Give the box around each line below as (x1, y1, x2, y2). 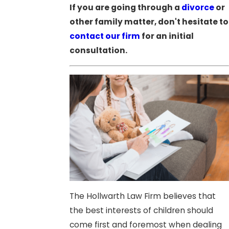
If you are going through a (69, 2, 181, 13)
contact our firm (69, 30, 140, 41)
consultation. (69, 44, 127, 56)
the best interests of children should (69, 204, 213, 216)
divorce (181, 2, 214, 13)
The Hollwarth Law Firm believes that (69, 190, 216, 201)
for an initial (140, 30, 194, 41)
